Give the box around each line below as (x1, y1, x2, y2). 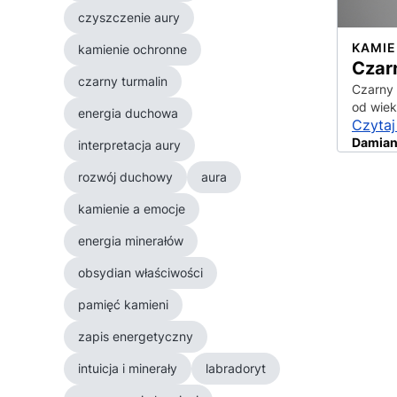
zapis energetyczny (78, 329, 193, 344)
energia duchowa (78, 105, 178, 121)
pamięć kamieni (78, 297, 168, 312)
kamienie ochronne (78, 42, 187, 57)
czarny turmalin (78, 74, 167, 89)
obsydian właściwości (78, 265, 203, 280)
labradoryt (206, 361, 266, 376)
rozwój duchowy (78, 169, 173, 184)
